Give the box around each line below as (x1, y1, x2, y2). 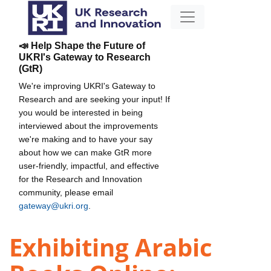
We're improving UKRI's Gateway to (19, 80, 155, 91)
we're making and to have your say (19, 134, 152, 144)
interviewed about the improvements (19, 120, 158, 131)
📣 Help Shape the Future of (19, 40, 145, 51)
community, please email (19, 187, 113, 197)
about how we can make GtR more (19, 147, 152, 157)
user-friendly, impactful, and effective (19, 160, 159, 171)
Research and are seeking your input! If (19, 94, 170, 104)
